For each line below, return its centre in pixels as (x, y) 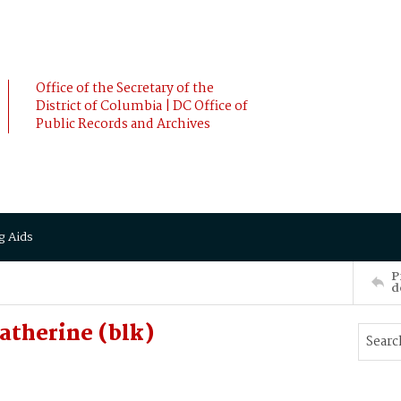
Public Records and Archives (123, 124)
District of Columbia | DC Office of (142, 107)
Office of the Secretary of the (125, 89)
